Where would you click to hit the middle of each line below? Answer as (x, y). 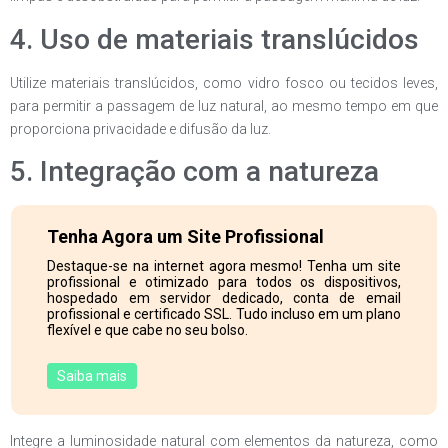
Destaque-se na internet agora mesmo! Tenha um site (224, 265)
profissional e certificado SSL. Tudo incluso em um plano (224, 313)
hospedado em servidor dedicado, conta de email (224, 297)
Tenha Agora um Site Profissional (186, 236)
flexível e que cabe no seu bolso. (148, 329)
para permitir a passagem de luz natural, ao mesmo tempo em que (224, 105)
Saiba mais (91, 375)
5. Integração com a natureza (194, 172)
